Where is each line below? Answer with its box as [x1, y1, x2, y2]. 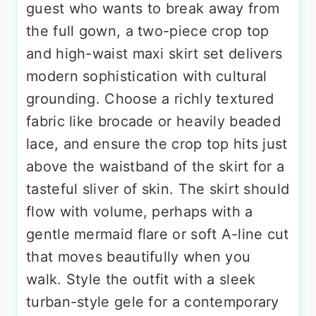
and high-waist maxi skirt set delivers [26, 44, 283, 62]
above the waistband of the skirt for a [26, 157, 285, 175]
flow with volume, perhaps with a [26, 202, 253, 220]
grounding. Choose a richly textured [26, 90, 274, 107]
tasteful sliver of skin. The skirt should [26, 180, 290, 197]
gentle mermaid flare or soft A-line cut [26, 225, 289, 243]
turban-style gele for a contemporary [26, 293, 279, 310]
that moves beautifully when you [26, 248, 251, 265]
